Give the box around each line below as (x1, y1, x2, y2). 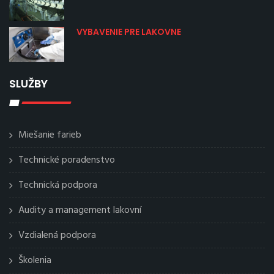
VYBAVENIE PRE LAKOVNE (76, 26, 181, 39)
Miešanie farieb (18, 127, 81, 143)
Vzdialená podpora (18, 227, 96, 243)
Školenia (18, 252, 51, 268)
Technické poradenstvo (18, 152, 115, 168)
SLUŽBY (9, 75, 48, 91)
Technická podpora (18, 177, 97, 193)
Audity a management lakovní (18, 202, 141, 218)
